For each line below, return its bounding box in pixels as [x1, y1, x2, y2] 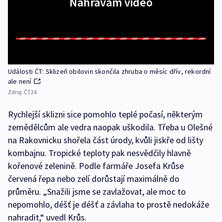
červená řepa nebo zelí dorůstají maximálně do [8, 173, 179, 185]
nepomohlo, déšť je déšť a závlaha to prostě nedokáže [8, 199, 209, 211]
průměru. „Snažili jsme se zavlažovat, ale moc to [8, 186, 186, 198]
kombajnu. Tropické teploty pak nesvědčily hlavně [8, 147, 191, 159]
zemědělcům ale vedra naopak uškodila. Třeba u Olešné [8, 121, 213, 133]
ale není [8, 77, 32, 86]
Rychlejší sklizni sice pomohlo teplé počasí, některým [8, 109, 203, 120]
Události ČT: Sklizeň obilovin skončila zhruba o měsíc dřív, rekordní [8, 67, 211, 76]
